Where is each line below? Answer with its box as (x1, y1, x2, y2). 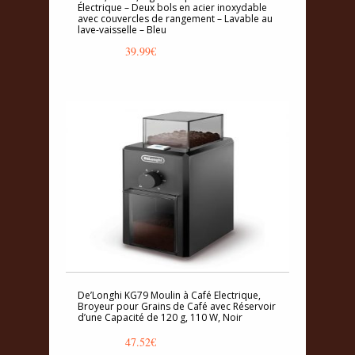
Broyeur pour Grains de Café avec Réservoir (78, 299, 276, 313)
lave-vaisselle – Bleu (78, 22, 166, 36)
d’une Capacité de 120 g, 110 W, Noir (78, 310, 242, 324)
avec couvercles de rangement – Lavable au (78, 11, 273, 25)
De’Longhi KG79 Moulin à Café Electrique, (78, 288, 261, 302)
